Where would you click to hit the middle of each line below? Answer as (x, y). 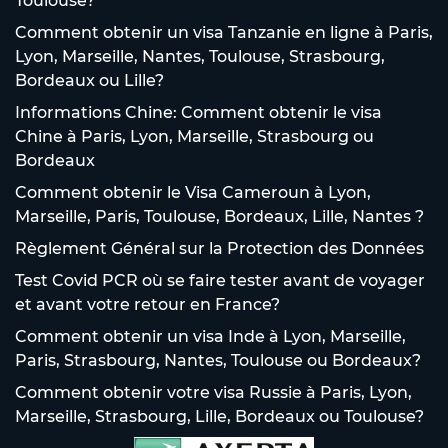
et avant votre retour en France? (147, 304)
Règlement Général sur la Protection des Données (219, 248)
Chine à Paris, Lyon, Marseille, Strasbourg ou (194, 136)
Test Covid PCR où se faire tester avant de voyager (220, 280)
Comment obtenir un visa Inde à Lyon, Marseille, (210, 336)
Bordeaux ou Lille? (89, 80)
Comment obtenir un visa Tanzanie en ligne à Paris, (224, 32)
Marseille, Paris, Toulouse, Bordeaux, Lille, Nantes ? (219, 216)
